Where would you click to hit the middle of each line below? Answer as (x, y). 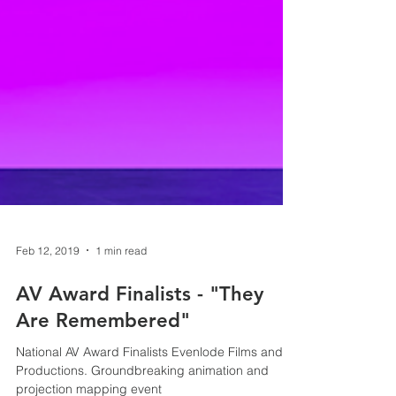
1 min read (121, 321)
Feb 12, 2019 (48, 321)
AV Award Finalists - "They (140, 365)
